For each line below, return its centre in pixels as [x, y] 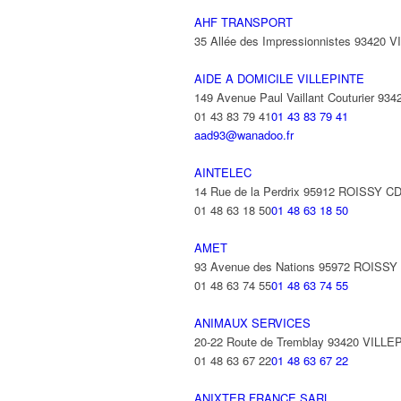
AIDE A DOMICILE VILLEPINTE [279, 78]
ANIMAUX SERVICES [252, 323]
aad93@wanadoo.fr [244, 135]
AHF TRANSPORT [243, 22]
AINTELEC [223, 172]
